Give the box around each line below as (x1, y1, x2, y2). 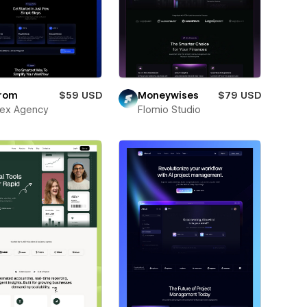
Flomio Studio (137, 103, 201, 115)
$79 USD (217, 89, 261, 101)
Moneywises (137, 89, 199, 101)
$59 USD (58, 89, 102, 101)
